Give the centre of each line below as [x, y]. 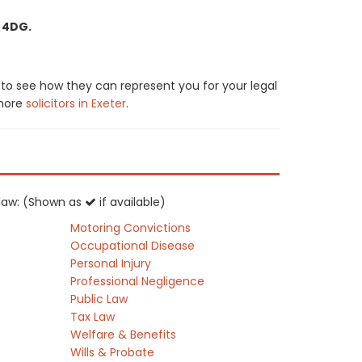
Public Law [99, 299]
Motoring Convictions [131, 228]
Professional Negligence [138, 281]
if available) [131, 202]
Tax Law [93, 317]
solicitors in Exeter [76, 103]
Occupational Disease [133, 246]
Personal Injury [111, 263]
